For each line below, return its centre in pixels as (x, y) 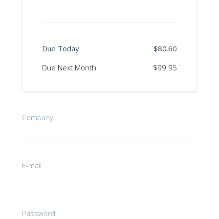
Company (37, 117)
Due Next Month (69, 67)
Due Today (60, 48)
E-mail (32, 165)
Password (38, 213)
